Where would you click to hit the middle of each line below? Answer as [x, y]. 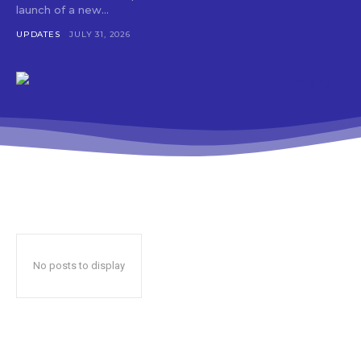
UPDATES [38, 34]
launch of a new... [62, 9]
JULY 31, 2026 [100, 34]
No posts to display [79, 265]
